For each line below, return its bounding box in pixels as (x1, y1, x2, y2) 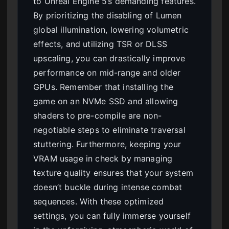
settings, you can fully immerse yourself (33, 211, 191, 221)
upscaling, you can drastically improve (33, 53, 186, 64)
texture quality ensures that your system (33, 168, 193, 178)
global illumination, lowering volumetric (33, 25, 189, 35)
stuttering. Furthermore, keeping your (33, 139, 181, 150)
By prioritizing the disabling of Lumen (33, 10, 182, 21)
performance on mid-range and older (33, 67, 180, 78)
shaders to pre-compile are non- (33, 110, 162, 121)
